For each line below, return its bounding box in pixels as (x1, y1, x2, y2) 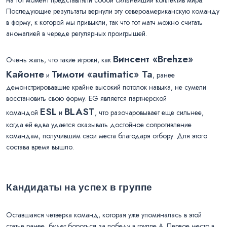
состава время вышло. (6, 141, 74, 152)
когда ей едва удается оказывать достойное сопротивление (6, 119, 192, 130)
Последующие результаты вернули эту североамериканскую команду (6, 6, 219, 16)
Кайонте (6, 66, 44, 81)
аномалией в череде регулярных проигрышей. (6, 28, 147, 39)
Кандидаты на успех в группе (6, 180, 153, 193)
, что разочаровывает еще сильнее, (95, 107, 204, 118)
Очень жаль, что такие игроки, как (6, 54, 113, 65)
